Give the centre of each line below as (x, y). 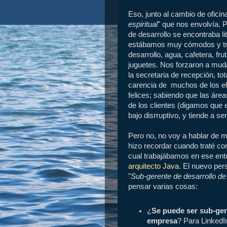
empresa (162, 221)
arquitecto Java (154, 166)
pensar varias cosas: (163, 187)
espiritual (143, 25)
